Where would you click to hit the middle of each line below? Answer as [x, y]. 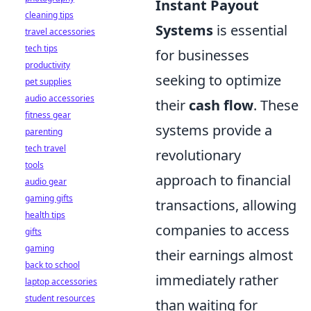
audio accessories [60, 98]
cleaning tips [49, 15]
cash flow [221, 105]
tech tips [41, 48]
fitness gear [48, 115]
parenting [44, 132]
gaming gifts [49, 198]
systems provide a [214, 130]
